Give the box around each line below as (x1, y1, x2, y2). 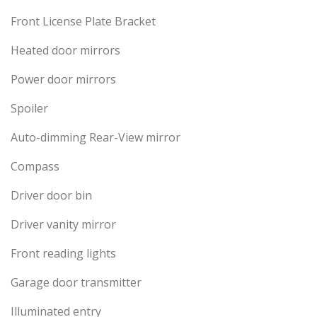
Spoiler (11, 100, 48, 117)
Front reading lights (11, 246, 116, 262)
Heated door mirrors (11, 42, 120, 59)
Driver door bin (11, 188, 92, 204)
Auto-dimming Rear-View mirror (11, 129, 180, 146)
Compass (11, 158, 59, 175)
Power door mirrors (11, 71, 116, 88)
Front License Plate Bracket (11, 13, 156, 30)
